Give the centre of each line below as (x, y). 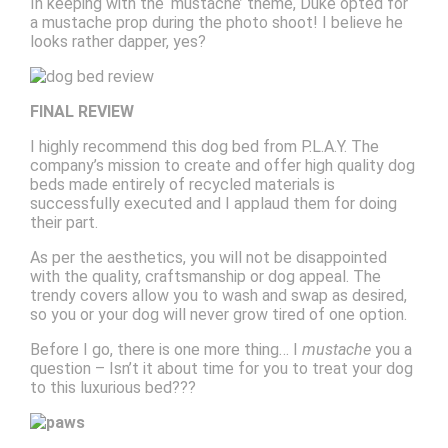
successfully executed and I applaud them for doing (213, 203)
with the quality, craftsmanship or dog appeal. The (205, 276)
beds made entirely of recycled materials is (182, 184)
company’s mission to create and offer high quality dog (222, 165)
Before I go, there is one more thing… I (165, 349)
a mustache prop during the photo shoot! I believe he (216, 22)
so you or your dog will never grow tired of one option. (218, 314)
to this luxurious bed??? (112, 387)
